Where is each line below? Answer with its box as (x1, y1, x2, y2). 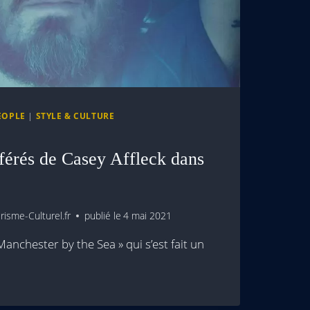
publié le (84, 209, 122, 223)
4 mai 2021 (123, 209, 172, 223)
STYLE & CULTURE (35, 109, 115, 121)
